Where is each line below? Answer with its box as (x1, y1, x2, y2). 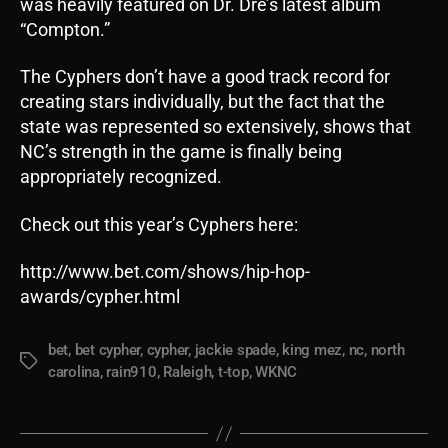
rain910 (106, 363, 157, 382)
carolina (48, 363, 100, 382)
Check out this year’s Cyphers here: (20, 213, 298, 235)
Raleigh (163, 363, 212, 382)
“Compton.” (20, 18, 110, 40)
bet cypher (74, 341, 141, 360)
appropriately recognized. (20, 166, 222, 188)
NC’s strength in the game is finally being (20, 141, 342, 163)
